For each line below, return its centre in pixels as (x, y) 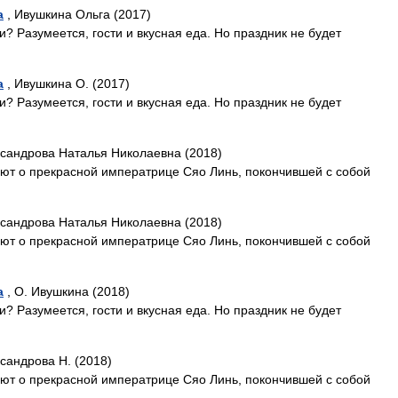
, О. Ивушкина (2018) (67, 291)
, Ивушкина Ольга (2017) (77, 14)
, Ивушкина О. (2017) (67, 84)
